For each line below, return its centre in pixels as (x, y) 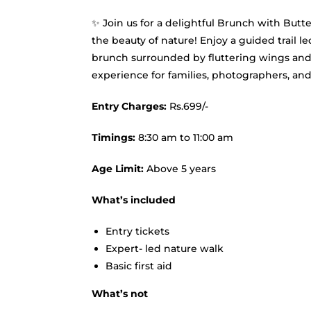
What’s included (134, 200)
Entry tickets (137, 231)
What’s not (120, 293)
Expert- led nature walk (165, 248)
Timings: (115, 137)
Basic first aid (139, 266)
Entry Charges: (129, 106)
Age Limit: (119, 168)
